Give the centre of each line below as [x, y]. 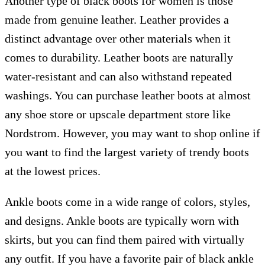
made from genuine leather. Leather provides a [117, 20]
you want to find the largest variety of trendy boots [127, 152]
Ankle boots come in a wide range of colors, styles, [127, 202]
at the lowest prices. [53, 171]
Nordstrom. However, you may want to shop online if [132, 133]
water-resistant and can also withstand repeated [118, 76]
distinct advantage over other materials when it [118, 38]
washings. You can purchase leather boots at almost [128, 95]
